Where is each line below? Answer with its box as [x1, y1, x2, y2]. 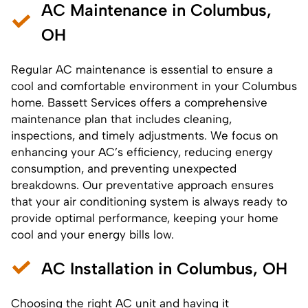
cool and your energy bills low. [11, 227, 174, 241]
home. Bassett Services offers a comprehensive [11, 95, 267, 109]
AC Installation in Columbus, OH [41, 258, 287, 278]
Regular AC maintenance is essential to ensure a [11, 62, 273, 76]
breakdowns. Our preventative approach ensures [11, 177, 274, 192]
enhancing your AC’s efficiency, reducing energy [11, 144, 273, 159]
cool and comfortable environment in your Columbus [11, 78, 297, 93]
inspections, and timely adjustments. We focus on [11, 128, 278, 142]
